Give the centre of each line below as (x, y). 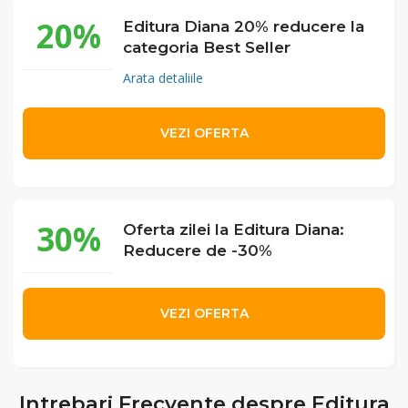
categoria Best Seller (207, 47)
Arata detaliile (163, 78)
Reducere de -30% (198, 250)
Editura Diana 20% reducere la (244, 26)
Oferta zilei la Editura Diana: (234, 229)
